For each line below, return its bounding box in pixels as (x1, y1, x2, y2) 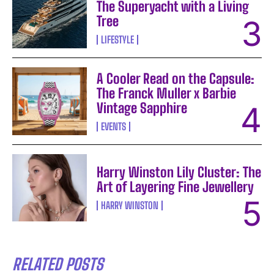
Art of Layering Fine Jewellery (97, 178, 254, 195)
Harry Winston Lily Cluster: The (97, 163, 262, 180)
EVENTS (101, 120, 127, 132)
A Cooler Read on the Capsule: (97, 70, 255, 87)
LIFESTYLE (101, 34, 135, 46)
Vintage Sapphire (97, 99, 188, 116)
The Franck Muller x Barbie (97, 84, 237, 102)
